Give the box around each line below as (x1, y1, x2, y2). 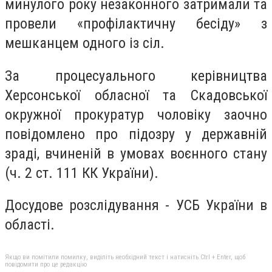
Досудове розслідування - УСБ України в (5, 197, 267, 214)
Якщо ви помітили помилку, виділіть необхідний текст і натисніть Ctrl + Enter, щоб (5, 253, 245, 261)
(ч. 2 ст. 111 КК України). (5, 164, 158, 182)
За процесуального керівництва (5, 67, 267, 84)
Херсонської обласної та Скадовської (5, 86, 267, 104)
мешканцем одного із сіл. (5, 35, 165, 52)
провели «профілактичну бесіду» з (5, 15, 267, 33)
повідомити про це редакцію (5, 260, 87, 268)
